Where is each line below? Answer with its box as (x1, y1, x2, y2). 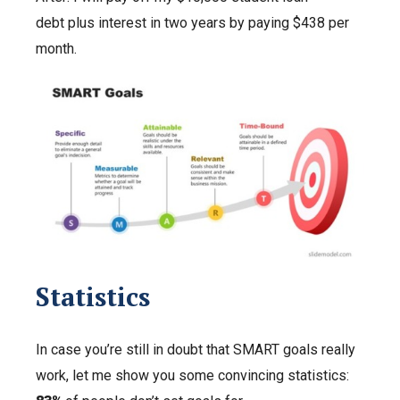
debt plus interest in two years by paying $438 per (36, 13, 349, 31)
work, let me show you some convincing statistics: (36, 366, 353, 384)
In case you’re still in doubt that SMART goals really (36, 340, 355, 358)
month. (36, 39, 80, 57)
